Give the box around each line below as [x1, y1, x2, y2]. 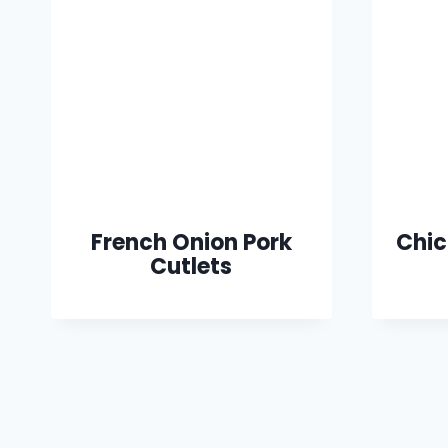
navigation [50, 392, 212, 432]
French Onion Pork [90, 226, 292, 258]
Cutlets [150, 250, 233, 282]
